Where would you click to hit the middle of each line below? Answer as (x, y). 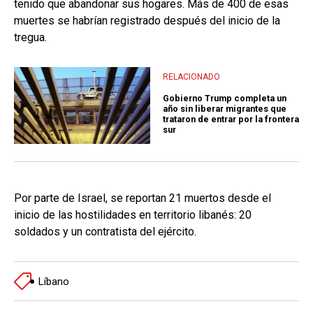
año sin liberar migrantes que (225, 109)
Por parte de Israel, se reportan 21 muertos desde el (143, 198)
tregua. (30, 38)
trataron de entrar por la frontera (231, 119)
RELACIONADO (191, 77)
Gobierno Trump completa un (225, 99)
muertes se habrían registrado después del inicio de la (147, 21)
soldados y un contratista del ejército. (105, 232)
